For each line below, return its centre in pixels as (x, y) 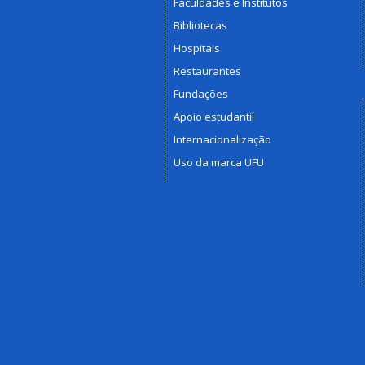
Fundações (201, 93)
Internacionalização (222, 139)
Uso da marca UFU (219, 162)
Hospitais (197, 48)
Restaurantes (207, 70)
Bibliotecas (200, 25)
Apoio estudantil (214, 116)
